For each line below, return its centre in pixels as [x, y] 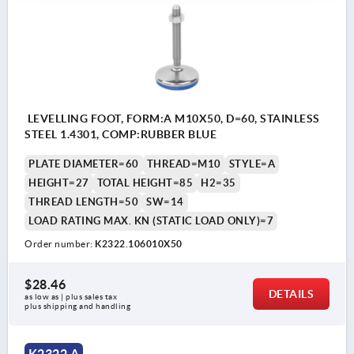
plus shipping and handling [77, 307]
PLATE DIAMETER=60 [84, 164]
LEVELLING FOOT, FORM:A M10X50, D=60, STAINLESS [172, 119]
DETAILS [291, 294]
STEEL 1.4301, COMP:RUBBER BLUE [121, 135]
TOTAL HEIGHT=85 [145, 183]
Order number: [60, 244]
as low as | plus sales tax [72, 297]
